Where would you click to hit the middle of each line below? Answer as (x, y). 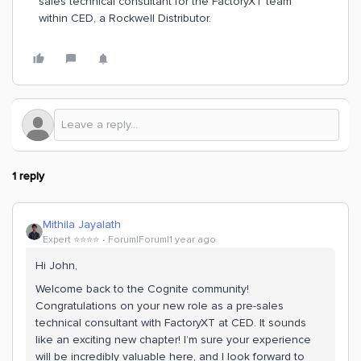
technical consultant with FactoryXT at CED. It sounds (171, 323)
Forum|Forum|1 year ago (162, 240)
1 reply (28, 176)
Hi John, (56, 266)
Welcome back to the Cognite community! (142, 289)
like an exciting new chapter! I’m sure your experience (173, 340)
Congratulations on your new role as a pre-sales (160, 306)
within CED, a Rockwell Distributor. (125, 18)
